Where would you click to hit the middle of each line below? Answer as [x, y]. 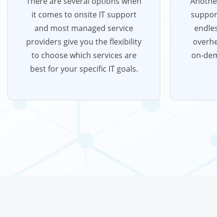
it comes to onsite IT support [84, 15]
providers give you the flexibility [84, 42]
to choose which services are [84, 55]
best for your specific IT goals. [84, 69]
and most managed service [84, 28]
